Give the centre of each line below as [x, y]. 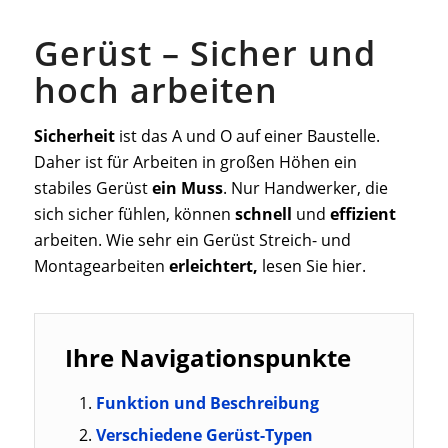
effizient [362, 214]
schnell [261, 214]
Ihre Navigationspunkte [207, 358]
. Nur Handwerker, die [305, 188]
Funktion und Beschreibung [207, 403]
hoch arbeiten [155, 90]
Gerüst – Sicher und [204, 53]
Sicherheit [74, 136]
